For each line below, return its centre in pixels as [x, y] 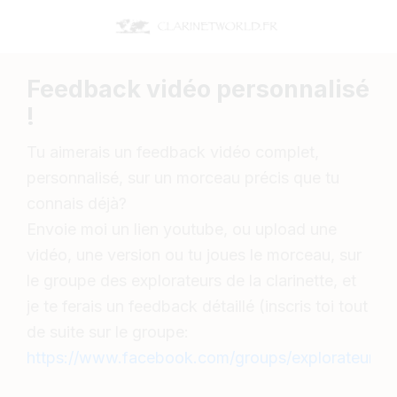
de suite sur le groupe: [108, 331]
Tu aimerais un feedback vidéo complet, [173, 152]
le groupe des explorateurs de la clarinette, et [191, 280]
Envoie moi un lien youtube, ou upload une [182, 229]
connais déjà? [77, 203]
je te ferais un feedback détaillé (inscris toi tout [197, 306]
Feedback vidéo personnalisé [198, 89]
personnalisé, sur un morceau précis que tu [183, 177]
